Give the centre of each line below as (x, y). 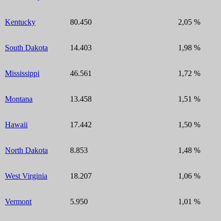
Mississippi (22, 73)
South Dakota (26, 47)
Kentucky (20, 22)
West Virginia (26, 176)
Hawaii (16, 124)
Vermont (18, 201)
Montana (19, 99)
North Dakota (26, 150)
